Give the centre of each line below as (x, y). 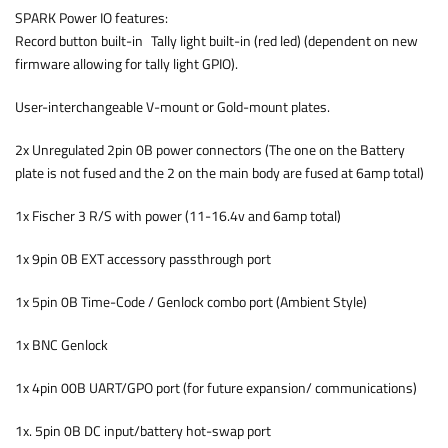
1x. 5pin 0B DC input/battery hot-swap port (143, 431)
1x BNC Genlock (67, 345)
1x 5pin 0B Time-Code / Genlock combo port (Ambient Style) (196, 302)
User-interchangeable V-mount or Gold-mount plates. (178, 107)
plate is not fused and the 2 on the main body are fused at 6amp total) (223, 173)
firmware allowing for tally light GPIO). (128, 64)
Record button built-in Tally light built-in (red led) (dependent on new (216, 41)
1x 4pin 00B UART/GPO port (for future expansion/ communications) (216, 388)
